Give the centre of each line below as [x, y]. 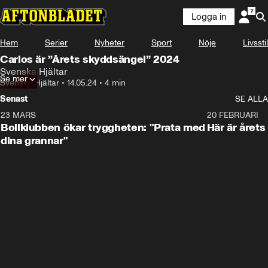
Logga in [209, 17]
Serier [56, 43]
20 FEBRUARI [232, 115]
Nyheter [109, 43]
